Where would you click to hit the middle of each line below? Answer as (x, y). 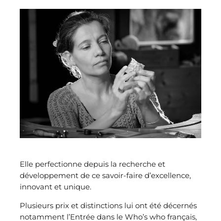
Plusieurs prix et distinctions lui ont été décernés (108, 206)
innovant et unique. (55, 187)
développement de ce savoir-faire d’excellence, (105, 176)
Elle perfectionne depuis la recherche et (92, 164)
